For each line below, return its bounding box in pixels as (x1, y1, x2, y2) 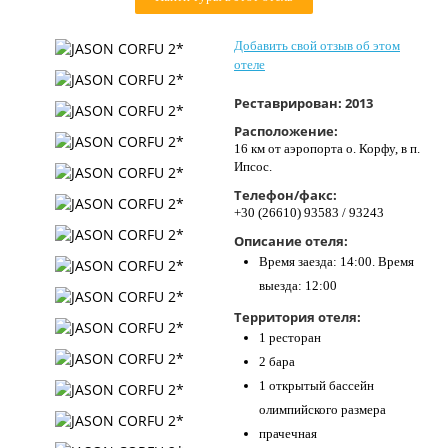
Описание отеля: (234, 232, 348, 250)
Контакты (20, 8, 86, 27)
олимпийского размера (259, 402, 386, 417)
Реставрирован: (234, 94, 345, 112)
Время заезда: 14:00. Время (259, 254, 414, 269)
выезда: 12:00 (259, 278, 337, 293)
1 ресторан (259, 330, 321, 345)
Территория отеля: (234, 308, 361, 326)
